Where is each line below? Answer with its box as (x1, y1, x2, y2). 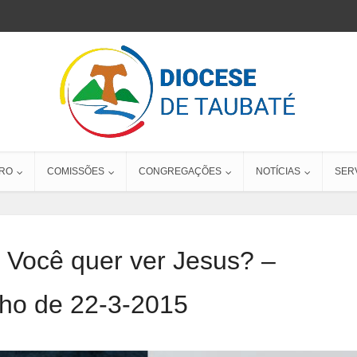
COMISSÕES (47, 166, 104, 177)
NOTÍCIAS (256, 166, 300, 177)
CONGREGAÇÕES (139, 166, 222, 177)
